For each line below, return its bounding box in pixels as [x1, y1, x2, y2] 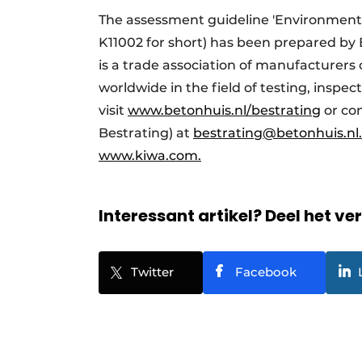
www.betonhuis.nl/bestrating [128, 103, 321, 118]
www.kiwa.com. [99, 148, 201, 163]
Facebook [235, 264, 297, 280]
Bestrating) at [99, 125, 193, 141]
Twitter [131, 264, 174, 280]
